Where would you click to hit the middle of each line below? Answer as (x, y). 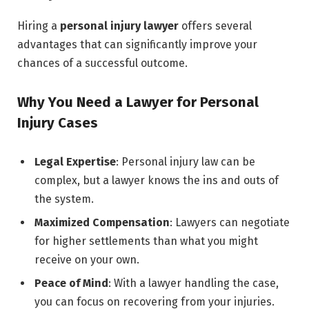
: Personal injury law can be (186, 162)
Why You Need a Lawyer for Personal (138, 102)
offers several (215, 26)
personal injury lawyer (119, 26)
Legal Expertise (75, 162)
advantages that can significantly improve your (137, 44)
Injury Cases (58, 122)
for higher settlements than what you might (146, 241)
